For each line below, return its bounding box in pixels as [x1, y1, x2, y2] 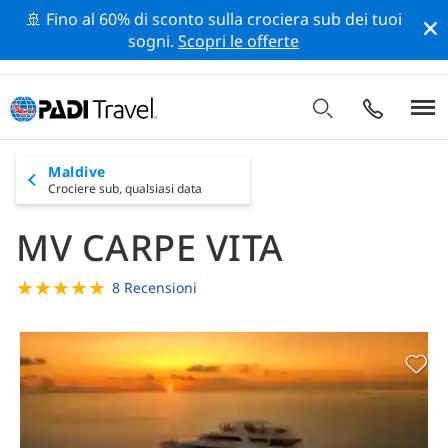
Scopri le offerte [178, 30, 300, 52]
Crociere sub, [48, 180, 122, 197]
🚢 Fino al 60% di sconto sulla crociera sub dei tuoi [25, 8, 402, 30]
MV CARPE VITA [16, 223, 284, 272]
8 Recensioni [112, 278, 197, 297]
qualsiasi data [125, 180, 202, 197]
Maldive [48, 162, 106, 181]
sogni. [128, 30, 179, 52]
